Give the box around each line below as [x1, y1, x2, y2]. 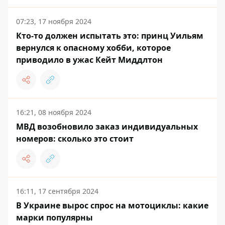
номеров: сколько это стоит [16, 133, 134, 145]
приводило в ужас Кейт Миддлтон [16, 54, 163, 66]
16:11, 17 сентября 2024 [16, 186, 98, 196]
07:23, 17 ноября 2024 [16, 17, 91, 27]
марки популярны [16, 212, 93, 223]
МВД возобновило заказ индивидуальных [16, 121, 198, 133]
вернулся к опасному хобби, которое [16, 42, 171, 54]
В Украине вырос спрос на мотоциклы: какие [16, 200, 208, 211]
